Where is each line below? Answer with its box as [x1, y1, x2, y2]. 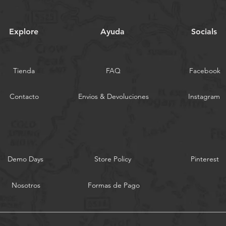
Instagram [188, 92, 220, 101]
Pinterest [191, 154, 219, 163]
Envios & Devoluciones [78, 92, 149, 101]
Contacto [10, 92, 39, 101]
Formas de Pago [87, 181, 140, 190]
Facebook [189, 66, 220, 75]
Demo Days [7, 154, 43, 163]
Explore [9, 27, 38, 36]
